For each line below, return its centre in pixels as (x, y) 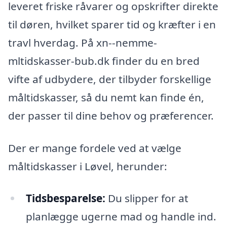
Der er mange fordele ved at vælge (95, 148)
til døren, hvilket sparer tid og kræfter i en (112, 24)
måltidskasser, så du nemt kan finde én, (106, 97)
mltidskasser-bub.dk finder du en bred (104, 61)
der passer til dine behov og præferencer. (111, 115)
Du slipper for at (147, 198)
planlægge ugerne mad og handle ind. (121, 217)
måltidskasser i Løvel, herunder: (88, 166)
